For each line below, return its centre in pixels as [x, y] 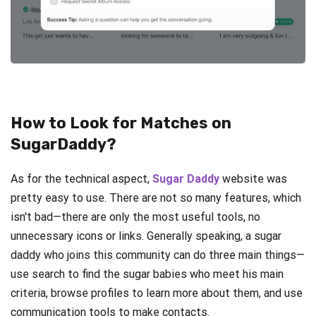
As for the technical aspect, [81, 179]
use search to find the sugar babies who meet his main [147, 274]
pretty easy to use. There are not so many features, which [156, 198]
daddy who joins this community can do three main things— [158, 255]
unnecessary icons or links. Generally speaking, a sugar [146, 236]
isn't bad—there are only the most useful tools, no [135, 217]
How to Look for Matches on [121, 123]
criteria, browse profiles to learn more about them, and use [157, 293]
